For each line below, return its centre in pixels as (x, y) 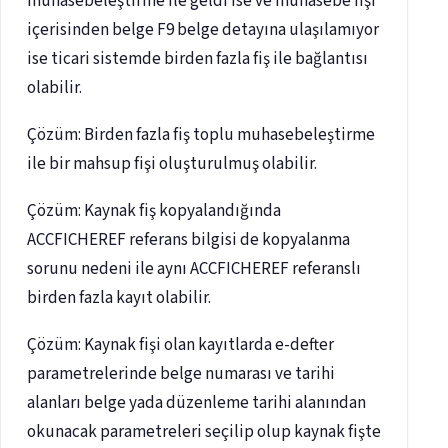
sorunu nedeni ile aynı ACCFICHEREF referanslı (194, 269)
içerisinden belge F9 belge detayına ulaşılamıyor (203, 30)
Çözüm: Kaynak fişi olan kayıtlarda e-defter (180, 345)
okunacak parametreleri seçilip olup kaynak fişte (204, 432)
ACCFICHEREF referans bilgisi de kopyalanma (188, 240)
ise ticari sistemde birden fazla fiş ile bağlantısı (197, 59)
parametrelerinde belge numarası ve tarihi (181, 374)
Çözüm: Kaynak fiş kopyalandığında (154, 211)
